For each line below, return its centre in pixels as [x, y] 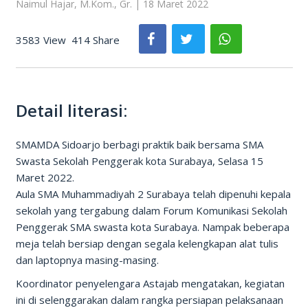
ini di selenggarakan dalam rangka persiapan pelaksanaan [149, 300]
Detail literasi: [71, 110]
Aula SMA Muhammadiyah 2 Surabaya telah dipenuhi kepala [153, 194]
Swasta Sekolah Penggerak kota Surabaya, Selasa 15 [139, 161]
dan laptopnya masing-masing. [87, 260]
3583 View [41, 40]
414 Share [95, 40]
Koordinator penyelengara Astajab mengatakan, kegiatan [150, 283]
